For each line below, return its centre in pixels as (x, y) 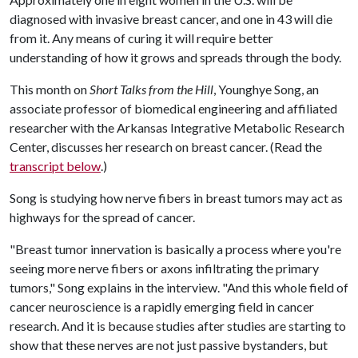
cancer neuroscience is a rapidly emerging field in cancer (162, 306)
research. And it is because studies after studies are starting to (178, 325)
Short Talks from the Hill (151, 89)
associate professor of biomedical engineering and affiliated (173, 108)
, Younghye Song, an (266, 89)
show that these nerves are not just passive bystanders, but (169, 344)
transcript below (55, 165)
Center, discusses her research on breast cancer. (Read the (166, 146)
